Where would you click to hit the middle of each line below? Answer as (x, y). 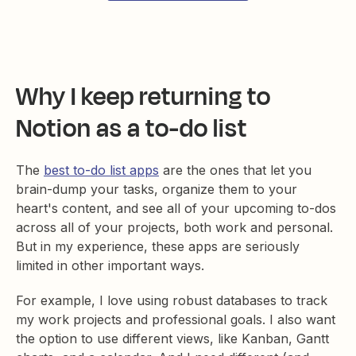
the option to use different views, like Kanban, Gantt (172, 338)
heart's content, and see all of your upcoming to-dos (176, 208)
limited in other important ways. (110, 265)
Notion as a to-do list (132, 128)
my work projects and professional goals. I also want (176, 319)
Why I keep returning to (143, 96)
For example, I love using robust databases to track (172, 300)
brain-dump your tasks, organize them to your (157, 189)
